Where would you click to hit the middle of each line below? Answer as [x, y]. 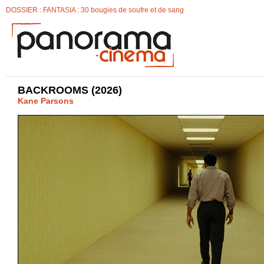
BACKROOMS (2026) [70, 90]
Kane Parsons [46, 101]
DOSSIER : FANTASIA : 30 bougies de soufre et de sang [95, 10]
